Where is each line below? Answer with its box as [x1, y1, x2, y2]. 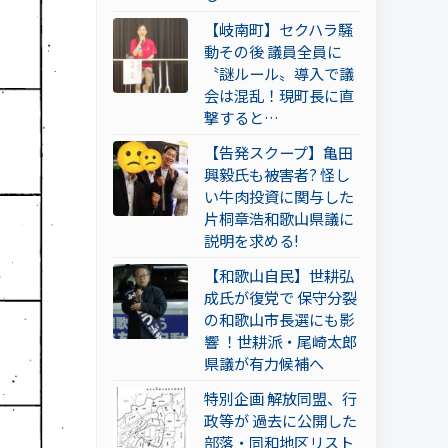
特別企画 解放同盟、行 [204, 387, 357, 410]
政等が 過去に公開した [204, 409, 357, 432]
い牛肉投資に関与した [204, 185, 354, 208]
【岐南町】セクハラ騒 [204, 18, 353, 41]
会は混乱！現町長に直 [204, 84, 354, 107]
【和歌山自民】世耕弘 [204, 264, 354, 287]
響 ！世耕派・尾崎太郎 [204, 330, 357, 353]
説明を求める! [204, 229, 299, 252]
